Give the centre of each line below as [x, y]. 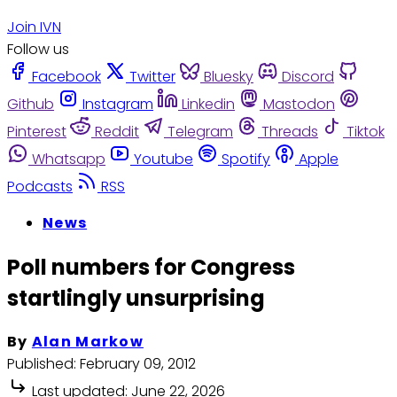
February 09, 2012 [138, 364]
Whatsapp [69, 159]
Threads [290, 131]
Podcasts [40, 186]
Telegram [200, 131]
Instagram [118, 104]
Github [31, 104]
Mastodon [299, 104]
